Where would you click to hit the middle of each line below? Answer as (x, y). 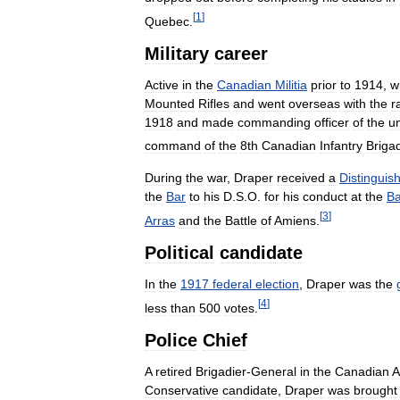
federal (232, 283)
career (241, 53)
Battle (241, 220)
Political (179, 252)
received (301, 178)
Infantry (341, 146)
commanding (274, 122)
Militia (291, 84)
